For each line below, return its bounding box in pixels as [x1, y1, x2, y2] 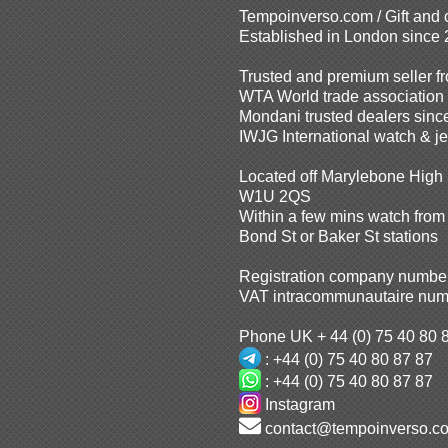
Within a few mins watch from [239, 207, 445, 225]
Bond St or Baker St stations [239, 227, 438, 245]
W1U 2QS [239, 187, 311, 205]
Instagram [261, 396, 335, 413]
